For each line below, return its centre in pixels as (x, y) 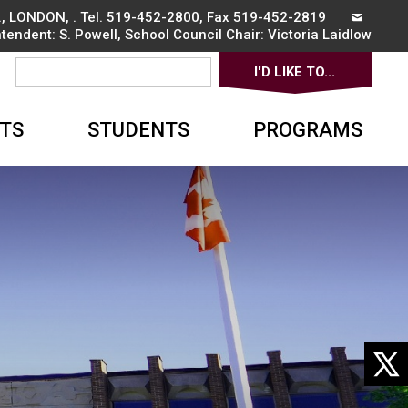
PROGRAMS (307, 130)
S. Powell (88, 35)
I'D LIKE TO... (295, 72)
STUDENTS (138, 130)
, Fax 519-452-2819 (264, 17)
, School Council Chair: (192, 35)
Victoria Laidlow (319, 35)
